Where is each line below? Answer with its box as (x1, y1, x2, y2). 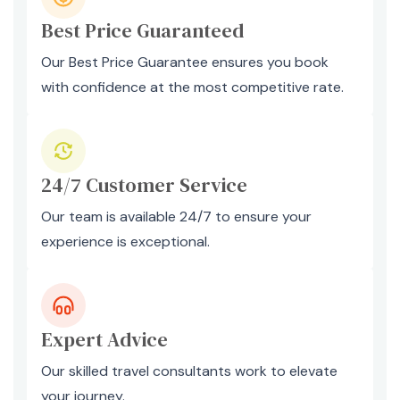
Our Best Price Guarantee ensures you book (41, 53, 329, 71)
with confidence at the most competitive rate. (41, 78, 344, 96)
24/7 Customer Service (41, 171, 247, 198)
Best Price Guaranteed (41, 17, 244, 44)
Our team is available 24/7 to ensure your (41, 207, 312, 226)
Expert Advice (41, 326, 168, 353)
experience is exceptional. (41, 232, 210, 251)
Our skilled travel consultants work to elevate (41, 362, 337, 380)
